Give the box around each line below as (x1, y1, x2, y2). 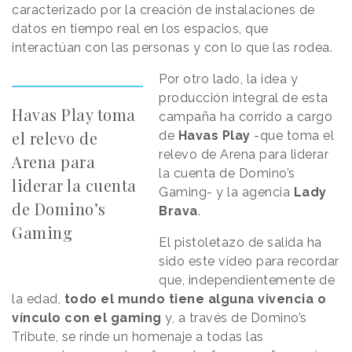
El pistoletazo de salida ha (159, 234, 322, 250)
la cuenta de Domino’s (159, 165, 295, 181)
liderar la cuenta (12, 174, 137, 196)
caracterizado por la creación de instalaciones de (12, 2, 315, 17)
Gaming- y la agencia (159, 184, 294, 200)
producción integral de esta (159, 90, 328, 105)
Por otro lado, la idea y (159, 71, 299, 86)
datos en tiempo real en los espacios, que (12, 20, 269, 36)
